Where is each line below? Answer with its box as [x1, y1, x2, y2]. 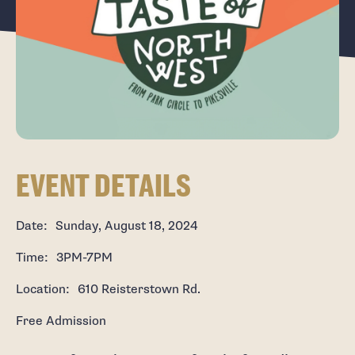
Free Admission [15, 313, 106, 330]
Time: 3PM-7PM [15, 250, 113, 266]
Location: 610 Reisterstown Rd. [15, 281, 200, 298]
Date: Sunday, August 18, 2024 [15, 218, 198, 235]
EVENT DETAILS [15, 169, 191, 202]
